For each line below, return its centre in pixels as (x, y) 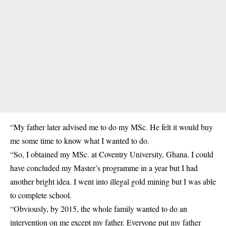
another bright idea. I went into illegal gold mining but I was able (113, 181)
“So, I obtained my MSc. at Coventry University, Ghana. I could (112, 154)
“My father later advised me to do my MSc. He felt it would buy (111, 127)
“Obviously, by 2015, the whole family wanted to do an (99, 209)
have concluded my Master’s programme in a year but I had (104, 168)
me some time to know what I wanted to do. (80, 140)
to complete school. (41, 195)
